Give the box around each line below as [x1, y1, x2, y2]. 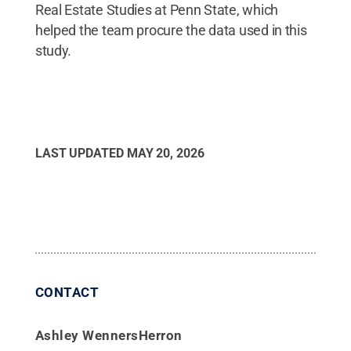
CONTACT [34, 284, 100, 300]
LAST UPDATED [34, 145, 127, 161]
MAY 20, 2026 [126, 145, 204, 161]
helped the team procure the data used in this [34, 21, 307, 38]
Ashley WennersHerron [34, 327, 183, 343]
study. [34, 42, 72, 59]
